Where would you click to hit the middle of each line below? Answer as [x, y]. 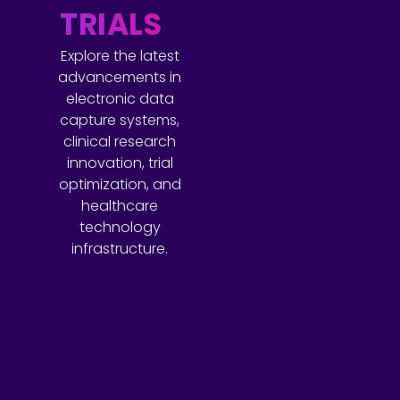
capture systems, [120, 120]
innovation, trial [120, 163]
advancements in [120, 77]
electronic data [120, 99]
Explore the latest [120, 56]
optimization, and [120, 184]
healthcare [120, 206]
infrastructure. [120, 249]
